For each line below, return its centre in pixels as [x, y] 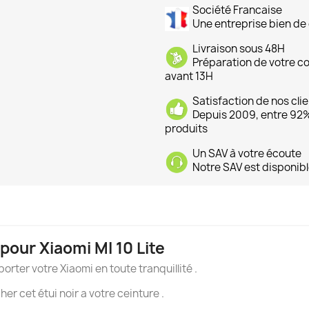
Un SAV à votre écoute [247, 154]
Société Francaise [237, 10]
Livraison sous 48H [239, 49]
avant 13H [189, 77]
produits [186, 129]
